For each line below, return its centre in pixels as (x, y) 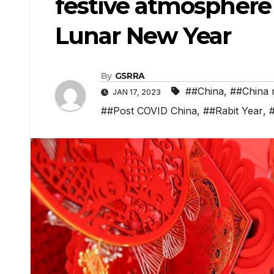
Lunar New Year (143, 36)
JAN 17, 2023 (137, 92)
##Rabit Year (233, 111)
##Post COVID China (149, 111)
